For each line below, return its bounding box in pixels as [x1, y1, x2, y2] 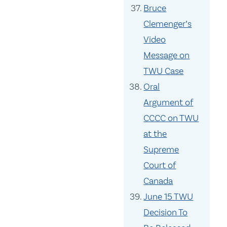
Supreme [143, 144, 179, 156]
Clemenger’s [143, 18, 192, 30]
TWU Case [143, 65, 184, 77]
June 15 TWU [143, 191, 194, 203]
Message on [143, 50, 190, 61]
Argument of [143, 97, 194, 108]
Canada [143, 175, 173, 187]
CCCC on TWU [143, 112, 199, 124]
